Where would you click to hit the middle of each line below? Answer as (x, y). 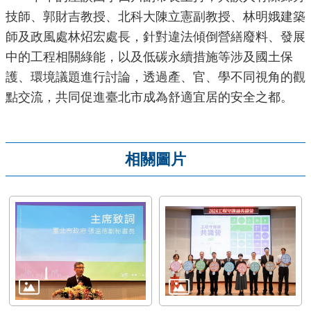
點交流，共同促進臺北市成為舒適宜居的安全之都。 (149, 98)
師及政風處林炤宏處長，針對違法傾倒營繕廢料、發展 (155, 37)
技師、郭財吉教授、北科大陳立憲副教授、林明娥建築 (155, 17)
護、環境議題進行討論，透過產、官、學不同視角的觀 (155, 77)
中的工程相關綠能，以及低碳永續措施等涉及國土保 (149, 57)
